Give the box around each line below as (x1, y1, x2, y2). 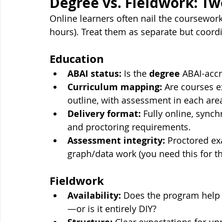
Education (50, 51, 104, 67)
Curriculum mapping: (67, 81, 162, 94)
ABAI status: (67, 67, 121, 80)
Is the (121, 67, 149, 80)
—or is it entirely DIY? (67, 203, 157, 215)
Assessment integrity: (67, 134, 165, 147)
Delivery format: (67, 108, 141, 120)
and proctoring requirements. (67, 121, 191, 133)
